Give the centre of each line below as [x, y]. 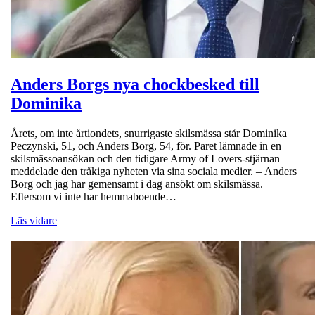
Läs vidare [34, 220]
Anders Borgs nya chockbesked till [135, 84]
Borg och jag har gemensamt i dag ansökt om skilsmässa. [137, 184]
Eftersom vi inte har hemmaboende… [94, 196]
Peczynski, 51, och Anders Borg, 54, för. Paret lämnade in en [146, 146]
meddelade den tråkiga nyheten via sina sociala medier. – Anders [154, 171]
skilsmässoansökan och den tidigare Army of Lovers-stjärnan [145, 158]
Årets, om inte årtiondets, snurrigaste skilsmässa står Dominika [149, 133]
